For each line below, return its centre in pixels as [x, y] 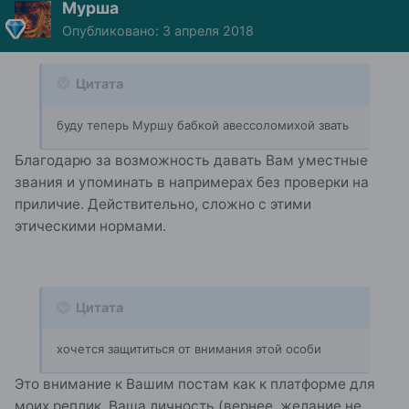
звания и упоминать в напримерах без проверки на [192, 182]
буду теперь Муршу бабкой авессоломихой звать [203, 125]
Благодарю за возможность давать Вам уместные [191, 160]
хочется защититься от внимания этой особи [189, 349]
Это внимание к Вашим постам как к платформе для [195, 384]
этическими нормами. [90, 225]
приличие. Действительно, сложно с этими [163, 204]
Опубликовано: [112, 30]
